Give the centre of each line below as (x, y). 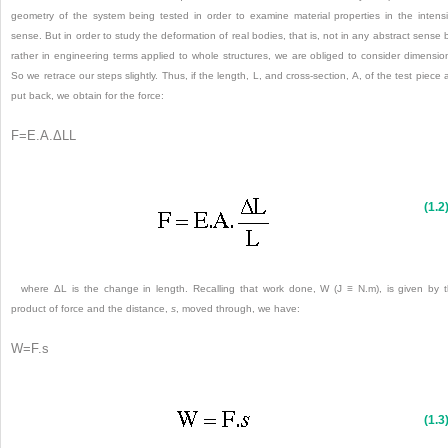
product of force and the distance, (91, 309)
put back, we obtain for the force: (87, 95)
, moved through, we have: (238, 309)
